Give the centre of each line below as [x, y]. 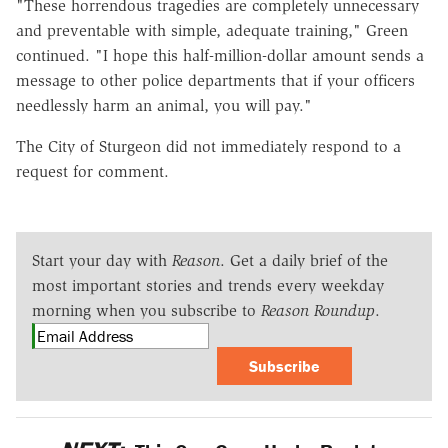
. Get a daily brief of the [304, 260]
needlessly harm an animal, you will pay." [164, 105]
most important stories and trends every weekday [208, 285]
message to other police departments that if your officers [215, 80]
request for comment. [92, 171]
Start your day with [102, 260]
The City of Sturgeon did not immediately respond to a [208, 146]
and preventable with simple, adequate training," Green [212, 30]
